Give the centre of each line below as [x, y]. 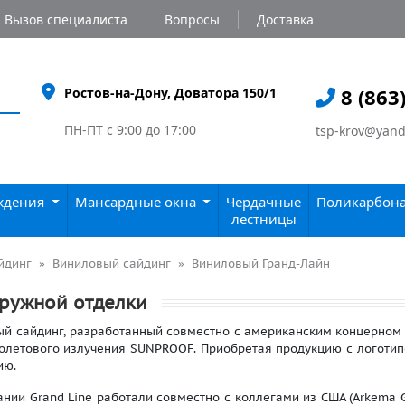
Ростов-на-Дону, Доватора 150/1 [170, 93]
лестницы [264, 219]
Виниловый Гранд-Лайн [261, 264]
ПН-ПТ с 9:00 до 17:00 [130, 130]
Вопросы [192, 19]
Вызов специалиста [66, 19]
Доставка [285, 19]
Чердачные [264, 202]
